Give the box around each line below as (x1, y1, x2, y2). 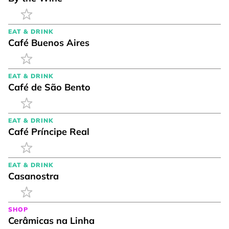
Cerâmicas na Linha (8, 215, 95, 226)
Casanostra (8, 170, 59, 182)
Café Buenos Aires (8, 37, 89, 49)
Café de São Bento (8, 81, 90, 93)
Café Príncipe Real (8, 126, 89, 138)
